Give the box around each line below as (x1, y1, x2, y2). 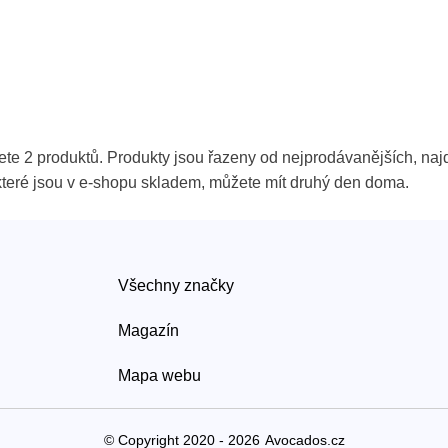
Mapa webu (118, 366, 201, 384)
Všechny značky (118, 276, 234, 294)
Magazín (118, 321, 179, 339)
